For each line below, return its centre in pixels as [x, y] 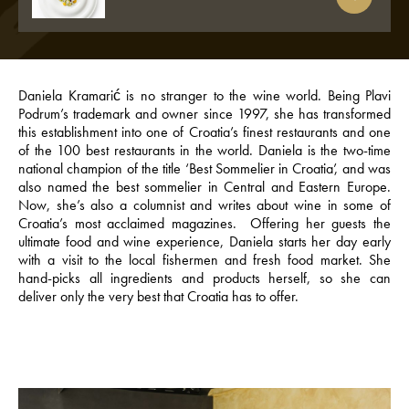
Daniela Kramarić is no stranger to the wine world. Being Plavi [204, 96]
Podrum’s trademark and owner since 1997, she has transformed [204, 114]
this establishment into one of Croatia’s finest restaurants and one [204, 132]
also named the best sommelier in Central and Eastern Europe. [204, 187]
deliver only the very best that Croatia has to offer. [158, 297]
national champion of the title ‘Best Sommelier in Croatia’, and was [204, 169]
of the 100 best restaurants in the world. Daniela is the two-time [204, 151]
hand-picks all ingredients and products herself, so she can [204, 278]
